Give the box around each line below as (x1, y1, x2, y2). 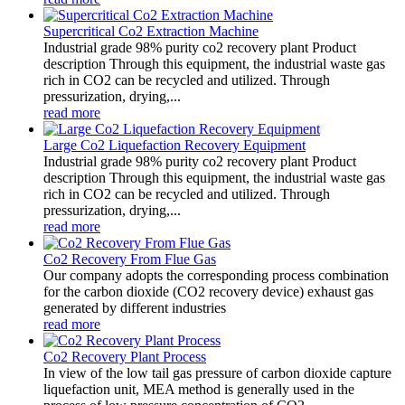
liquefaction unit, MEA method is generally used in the (43, 381, 354, 397)
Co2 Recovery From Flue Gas (43, 250, 216, 267)
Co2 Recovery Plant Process (43, 348, 206, 364)
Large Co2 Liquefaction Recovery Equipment (43, 137, 306, 153)
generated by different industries (43, 299, 226, 316)
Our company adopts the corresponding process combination (43, 267, 389, 283)
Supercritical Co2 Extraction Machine (43, 23, 259, 39)
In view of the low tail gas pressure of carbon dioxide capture (43, 364, 391, 381)
